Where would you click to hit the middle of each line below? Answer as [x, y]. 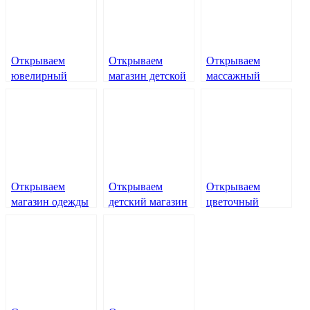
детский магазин [148, 201]
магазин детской [147, 75]
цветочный [232, 201]
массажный [233, 75]
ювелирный [39, 75]
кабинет [225, 91]
